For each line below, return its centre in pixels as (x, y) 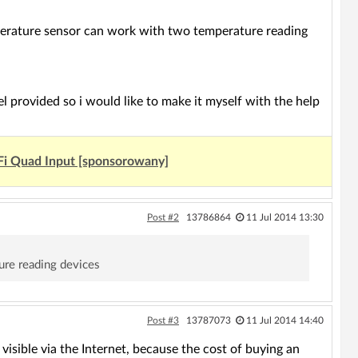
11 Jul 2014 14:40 (284, 320)
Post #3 (163, 320)
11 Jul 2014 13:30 (284, 217)
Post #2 (163, 217)
